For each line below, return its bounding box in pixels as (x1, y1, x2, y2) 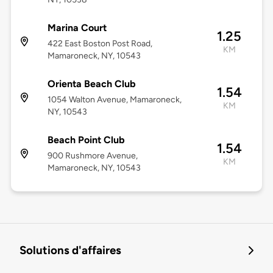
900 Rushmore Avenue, (47, 151, 138, 161)
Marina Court (47, 22, 107, 34)
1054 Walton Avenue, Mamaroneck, (47, 94, 182, 105)
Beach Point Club (47, 134, 125, 146)
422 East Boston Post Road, (47, 38, 152, 49)
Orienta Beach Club (47, 78, 136, 90)
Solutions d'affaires (19, 243, 121, 258)
